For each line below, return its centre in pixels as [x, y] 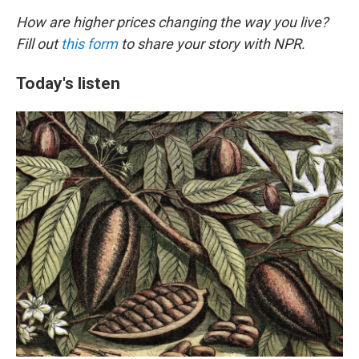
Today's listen [68, 83]
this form [89, 44]
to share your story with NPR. [212, 44]
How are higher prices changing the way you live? [172, 22]
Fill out [38, 44]
